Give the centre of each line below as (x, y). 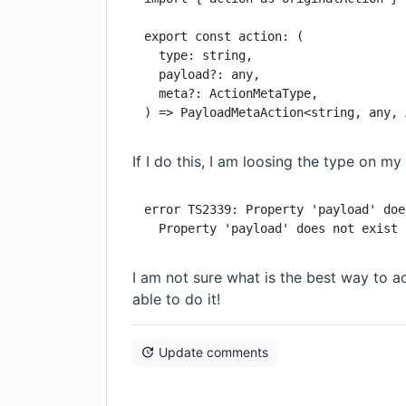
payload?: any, (203, 74)
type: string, (199, 55)
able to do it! (176, 299)
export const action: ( (224, 36)
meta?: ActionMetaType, (232, 93)
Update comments (213, 352)
